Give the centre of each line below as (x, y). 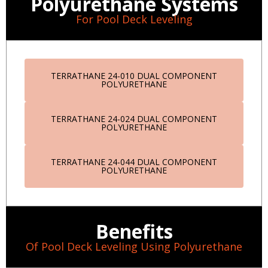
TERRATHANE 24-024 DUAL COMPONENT (134, 118)
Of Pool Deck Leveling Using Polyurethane (134, 246)
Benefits (134, 231)
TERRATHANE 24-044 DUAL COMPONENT (134, 162)
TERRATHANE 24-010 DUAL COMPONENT (134, 75)
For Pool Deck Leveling (134, 19)
